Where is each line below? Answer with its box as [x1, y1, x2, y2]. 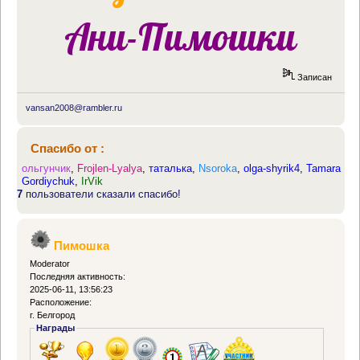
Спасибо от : [30, 141, 104, 156]
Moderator [30, 259, 71, 269]
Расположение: [30, 297, 92, 308]
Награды [36, 323, 76, 333]
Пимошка [53, 239, 109, 253]
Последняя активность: [30, 272, 126, 282]
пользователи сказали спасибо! [22, 187, 181, 200]
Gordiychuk [22, 174, 76, 187]
